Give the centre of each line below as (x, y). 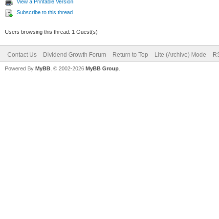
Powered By (20, 68)
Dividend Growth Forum (75, 55)
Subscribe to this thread (45, 12)
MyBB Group (102, 68)
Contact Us (22, 55)
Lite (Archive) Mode (180, 55)
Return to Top (130, 55)
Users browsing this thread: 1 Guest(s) (51, 32)
